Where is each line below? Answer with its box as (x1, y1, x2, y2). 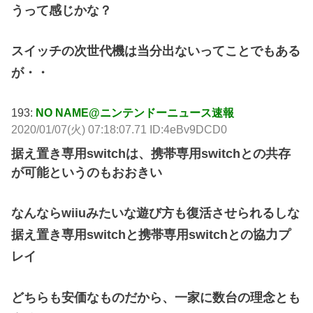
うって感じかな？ (11, 3, 112, 18)
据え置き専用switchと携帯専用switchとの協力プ (11, 227, 291, 242)
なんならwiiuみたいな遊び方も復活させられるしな (11, 205, 300, 220)
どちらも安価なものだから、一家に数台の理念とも (11, 291, 301, 305)
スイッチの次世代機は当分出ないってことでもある (11, 44, 301, 59)
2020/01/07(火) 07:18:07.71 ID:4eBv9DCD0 (11, 122, 228, 136)
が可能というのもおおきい (11, 165, 163, 180)
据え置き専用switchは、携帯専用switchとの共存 (11, 146, 291, 161)
